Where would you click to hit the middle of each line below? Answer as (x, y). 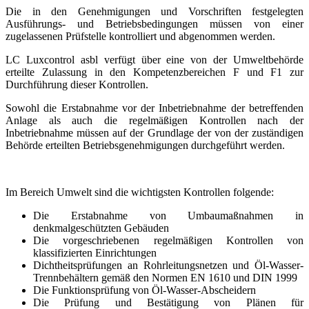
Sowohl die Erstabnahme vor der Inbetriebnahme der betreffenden (154, 108)
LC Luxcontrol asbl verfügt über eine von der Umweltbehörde (154, 59)
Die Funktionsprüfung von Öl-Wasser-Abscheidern (144, 290)
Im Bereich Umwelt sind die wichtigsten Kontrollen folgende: (140, 192)
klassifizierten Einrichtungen (95, 252)
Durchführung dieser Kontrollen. (77, 84)
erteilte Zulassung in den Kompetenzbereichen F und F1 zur (154, 72)
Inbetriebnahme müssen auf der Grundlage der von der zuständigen (154, 132)
